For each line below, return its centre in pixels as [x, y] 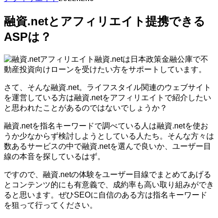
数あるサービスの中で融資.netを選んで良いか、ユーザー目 [108, 146]
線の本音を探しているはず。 [54, 156]
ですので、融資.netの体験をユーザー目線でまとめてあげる [108, 174]
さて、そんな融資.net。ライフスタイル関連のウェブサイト [108, 87]
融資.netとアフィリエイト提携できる [105, 21]
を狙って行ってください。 [51, 205]
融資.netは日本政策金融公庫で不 [151, 59]
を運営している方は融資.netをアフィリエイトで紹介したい [108, 97]
